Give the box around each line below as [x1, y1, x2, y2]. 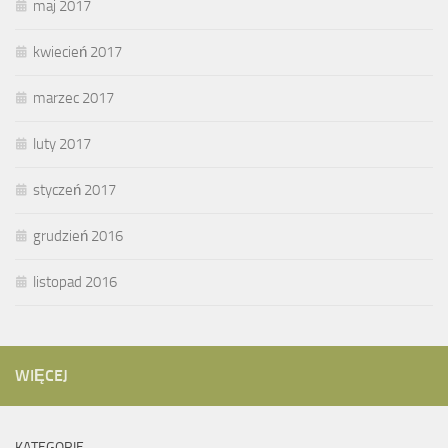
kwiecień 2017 [33, 42, 122, 61]
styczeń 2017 [33, 180, 116, 199]
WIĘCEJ [15, 365, 68, 385]
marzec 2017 [33, 88, 114, 107]
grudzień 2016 [33, 226, 123, 245]
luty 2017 [33, 134, 91, 153]
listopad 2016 [33, 272, 117, 291]
